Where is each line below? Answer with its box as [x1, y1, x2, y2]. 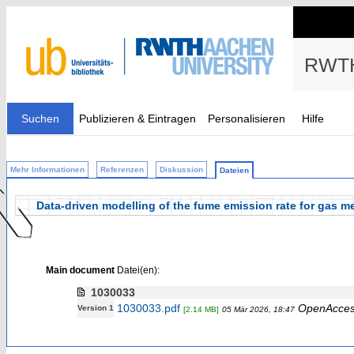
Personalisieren [208, 112, 285, 125]
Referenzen [100, 165, 144, 174]
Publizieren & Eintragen [79, 112, 196, 125]
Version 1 [77, 303, 114, 312]
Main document [45, 265, 115, 275]
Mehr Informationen [10, 165, 85, 174]
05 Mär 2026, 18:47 [221, 305, 295, 314]
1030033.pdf [116, 302, 180, 314]
